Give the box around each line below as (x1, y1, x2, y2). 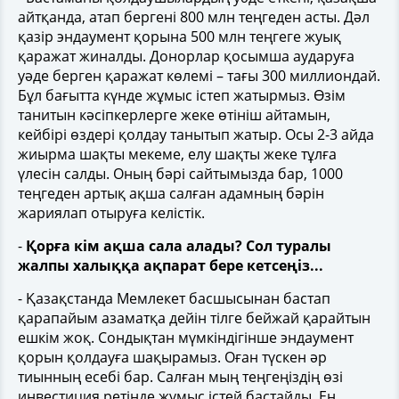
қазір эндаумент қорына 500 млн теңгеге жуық (18, 27, 341, 46)
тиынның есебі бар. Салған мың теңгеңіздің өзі (18, 367, 343, 387)
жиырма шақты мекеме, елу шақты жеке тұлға (18, 144, 337, 164)
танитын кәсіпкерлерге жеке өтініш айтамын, (18, 105, 330, 125)
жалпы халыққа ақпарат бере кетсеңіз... (18, 256, 323, 275)
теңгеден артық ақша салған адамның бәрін (18, 183, 324, 203)
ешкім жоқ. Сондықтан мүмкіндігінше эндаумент (18, 328, 354, 347)
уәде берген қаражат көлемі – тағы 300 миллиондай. (18, 66, 380, 85)
